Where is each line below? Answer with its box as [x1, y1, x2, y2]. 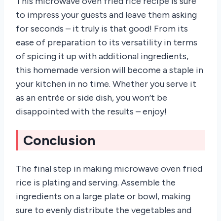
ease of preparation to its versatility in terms [16, 37, 197, 48]
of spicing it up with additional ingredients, [16, 50, 188, 62]
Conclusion [23, 132, 95, 149]
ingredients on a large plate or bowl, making [16, 191, 190, 202]
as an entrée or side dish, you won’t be [16, 92, 167, 103]
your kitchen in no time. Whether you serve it [16, 78, 196, 89]
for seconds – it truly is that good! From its [16, 23, 188, 34]
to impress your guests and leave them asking [16, 9, 197, 20]
